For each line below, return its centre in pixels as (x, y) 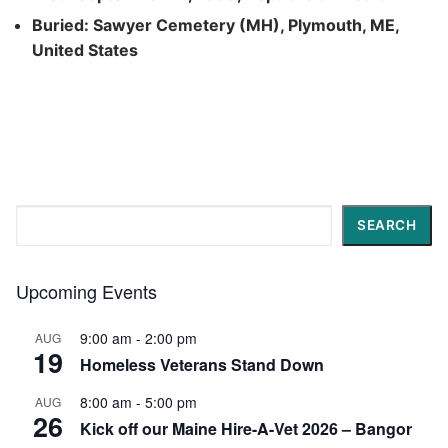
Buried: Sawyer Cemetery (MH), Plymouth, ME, (215, 24)
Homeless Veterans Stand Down (202, 365)
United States (85, 49)
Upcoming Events (86, 291)
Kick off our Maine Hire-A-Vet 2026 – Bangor (246, 429)
